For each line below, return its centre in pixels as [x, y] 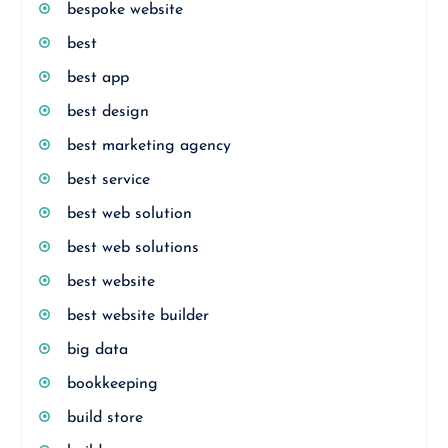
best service [108, 180]
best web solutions [132, 248]
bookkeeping [112, 384]
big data [97, 350]
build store [104, 418]
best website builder [137, 316]
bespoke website [124, 10]
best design [107, 112]
